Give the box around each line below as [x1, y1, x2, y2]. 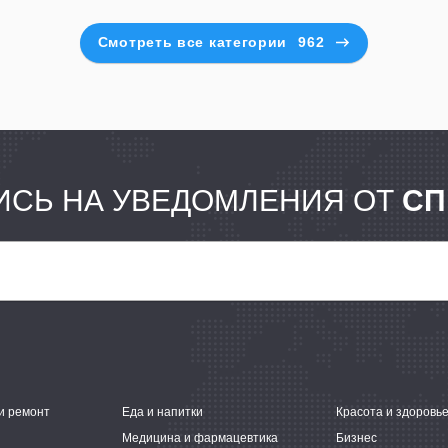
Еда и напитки [122, 405, 203, 419]
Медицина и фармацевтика [122, 431, 278, 445]
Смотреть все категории [97, 34, 288, 50]
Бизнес [336, 431, 377, 445]
